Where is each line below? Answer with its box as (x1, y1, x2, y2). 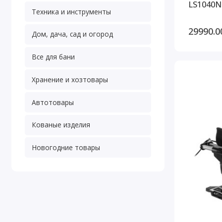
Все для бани (31, 52, 75, 62)
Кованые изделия (31, 120, 90, 130)
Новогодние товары (31, 142, 100, 152)
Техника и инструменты (31, 6, 111, 16)
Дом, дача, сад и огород (31, 29, 113, 39)
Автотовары (31, 97, 74, 107)
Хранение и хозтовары (31, 74, 108, 84)
